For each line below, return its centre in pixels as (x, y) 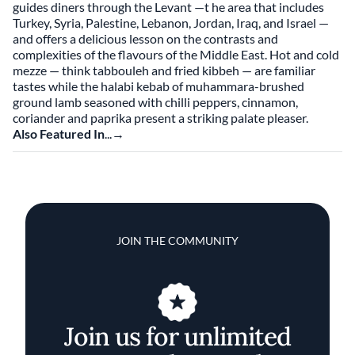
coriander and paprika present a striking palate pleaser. (162, 118)
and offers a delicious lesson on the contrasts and (145, 38)
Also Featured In (59, 134)
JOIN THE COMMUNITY (177, 240)
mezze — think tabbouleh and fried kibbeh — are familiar (164, 70)
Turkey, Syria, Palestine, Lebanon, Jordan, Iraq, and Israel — (171, 23)
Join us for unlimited (177, 337)
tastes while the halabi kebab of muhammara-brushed (158, 86)
